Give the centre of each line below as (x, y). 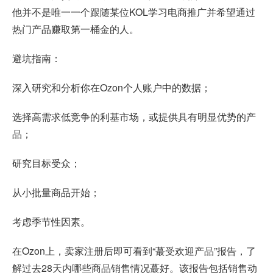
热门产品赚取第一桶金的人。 (76, 29)
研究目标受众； (46, 163)
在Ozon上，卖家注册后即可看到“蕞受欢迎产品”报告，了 (134, 251)
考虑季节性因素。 (51, 222)
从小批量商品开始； (56, 193)
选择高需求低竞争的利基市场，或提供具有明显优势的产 (134, 117)
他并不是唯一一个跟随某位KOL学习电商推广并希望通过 (134, 12)
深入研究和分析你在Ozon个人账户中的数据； (112, 88)
